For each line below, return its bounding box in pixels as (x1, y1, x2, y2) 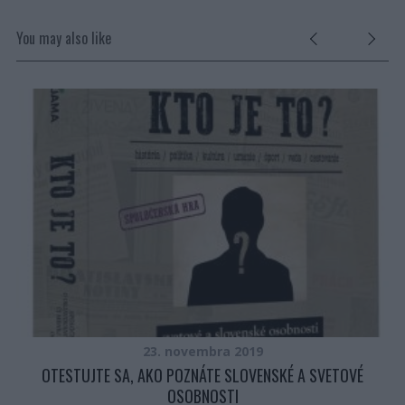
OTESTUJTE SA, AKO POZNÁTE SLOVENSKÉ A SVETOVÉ (42, 363, 364, 388)
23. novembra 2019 (142, 343, 263, 361)
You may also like (15, 27, 111, 49)
